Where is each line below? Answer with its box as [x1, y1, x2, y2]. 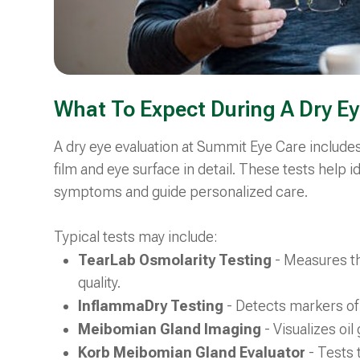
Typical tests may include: [54, 227, 219, 245]
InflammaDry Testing [78, 297, 227, 314]
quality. [78, 273, 121, 291]
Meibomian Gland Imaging [78, 320, 265, 337]
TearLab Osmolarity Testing [78, 251, 272, 268]
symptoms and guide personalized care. [54, 182, 309, 200]
